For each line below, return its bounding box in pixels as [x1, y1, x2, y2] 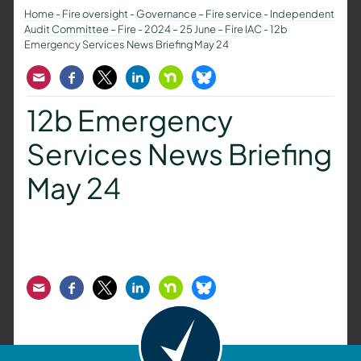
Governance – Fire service [135, 7, 262, 21]
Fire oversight [61, 7, 128, 21]
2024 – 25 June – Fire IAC [143, 23, 262, 36]
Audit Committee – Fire [23, 23, 136, 36]
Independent [269, 7, 334, 21]
